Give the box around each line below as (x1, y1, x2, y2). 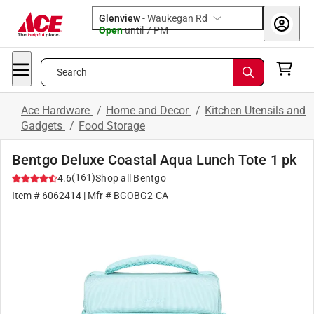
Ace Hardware (21, 104, 93, 117)
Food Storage (78, 119, 145, 132)
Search (56, 67, 88, 78)
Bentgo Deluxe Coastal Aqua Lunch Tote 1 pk (12, 151, 297, 168)
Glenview (99, 13, 140, 24)
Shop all (95, 172, 131, 184)
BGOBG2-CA (114, 190, 168, 201)
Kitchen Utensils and (205, 104, 306, 117)
